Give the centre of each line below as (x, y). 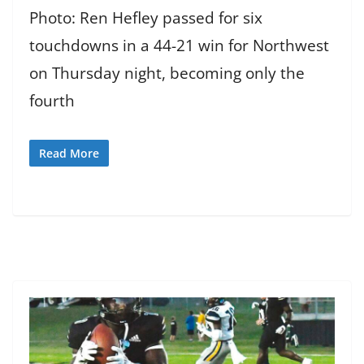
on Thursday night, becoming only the (167, 74)
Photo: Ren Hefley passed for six (146, 18)
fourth (52, 101)
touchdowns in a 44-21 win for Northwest (179, 46)
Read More (69, 153)
